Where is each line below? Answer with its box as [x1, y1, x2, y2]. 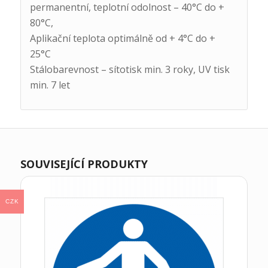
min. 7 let [29, 78, 70, 92]
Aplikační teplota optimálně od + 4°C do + [29, 31, 215, 45]
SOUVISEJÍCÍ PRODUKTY [20, 157, 148, 172]
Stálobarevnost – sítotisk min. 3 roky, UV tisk [29, 62, 230, 76]
